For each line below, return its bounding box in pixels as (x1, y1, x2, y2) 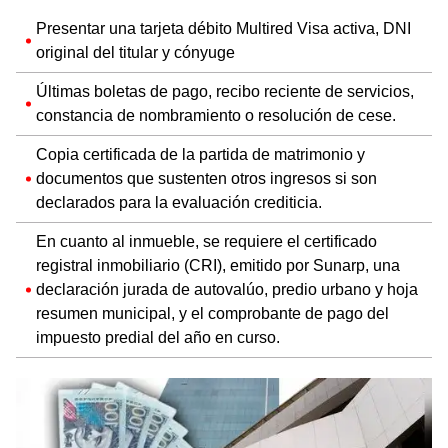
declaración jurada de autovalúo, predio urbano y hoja (36, 279, 418, 299)
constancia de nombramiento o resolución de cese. (36, 105, 396, 125)
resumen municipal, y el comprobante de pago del (36, 303, 389, 323)
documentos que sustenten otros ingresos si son (36, 168, 377, 188)
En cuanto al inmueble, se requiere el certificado (36, 231, 377, 251)
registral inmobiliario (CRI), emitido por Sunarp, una (36, 255, 400, 275)
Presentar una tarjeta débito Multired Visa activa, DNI (36, 18, 411, 38)
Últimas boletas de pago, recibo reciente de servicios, (36, 81, 414, 101)
